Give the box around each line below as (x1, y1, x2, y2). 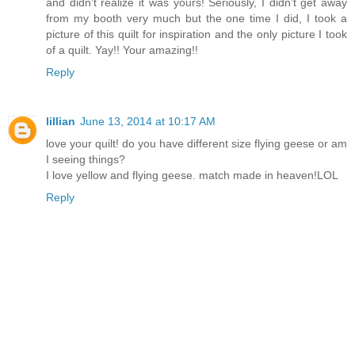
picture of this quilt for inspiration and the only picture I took (46, 27, 347, 40)
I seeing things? (46, 152, 125, 166)
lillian (46, 114, 75, 128)
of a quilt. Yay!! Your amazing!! (46, 43, 198, 56)
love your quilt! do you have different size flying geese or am (46, 136, 347, 150)
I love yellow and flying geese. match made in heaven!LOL (46, 168, 338, 181)
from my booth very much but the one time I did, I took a (46, 11, 347, 25)
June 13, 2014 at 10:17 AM (80, 114, 216, 128)
